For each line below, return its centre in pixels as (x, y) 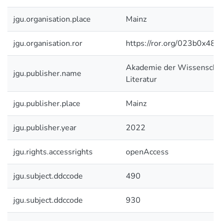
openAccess (147, 152)
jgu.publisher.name (47, 74)
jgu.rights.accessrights (53, 152)
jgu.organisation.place (52, 19)
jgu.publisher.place (47, 104)
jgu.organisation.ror (48, 43)
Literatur (141, 79)
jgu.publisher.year (45, 128)
